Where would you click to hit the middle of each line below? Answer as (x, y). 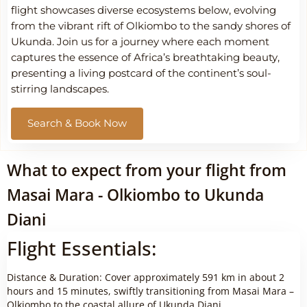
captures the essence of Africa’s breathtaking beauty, (145, 58)
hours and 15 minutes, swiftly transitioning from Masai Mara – (150, 291)
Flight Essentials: (82, 248)
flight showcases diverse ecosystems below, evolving (144, 11)
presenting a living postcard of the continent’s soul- (141, 74)
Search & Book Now (77, 123)
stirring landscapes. (60, 89)
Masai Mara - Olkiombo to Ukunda (135, 194)
